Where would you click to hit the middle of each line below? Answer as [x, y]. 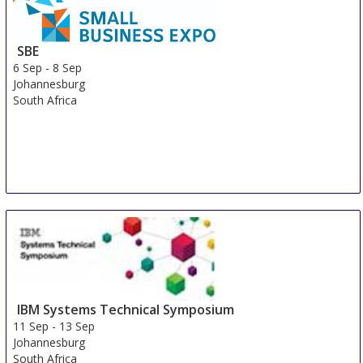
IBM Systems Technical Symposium [126, 310]
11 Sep [31, 327]
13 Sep [77, 327]
